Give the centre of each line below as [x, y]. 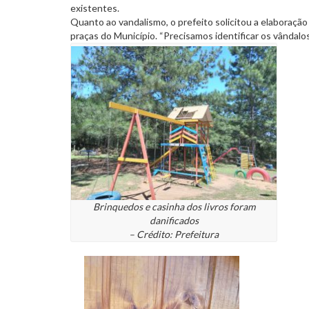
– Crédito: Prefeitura [174, 235]
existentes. [95, 8]
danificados [174, 221]
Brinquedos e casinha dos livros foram [174, 207]
